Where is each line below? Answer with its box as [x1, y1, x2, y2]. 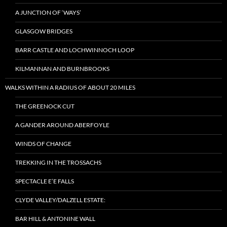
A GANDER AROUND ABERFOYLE [15, 121, 109, 129]
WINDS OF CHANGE [15, 140, 71, 147]
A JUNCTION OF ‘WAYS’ [15, 9, 81, 16]
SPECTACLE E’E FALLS [15, 177, 74, 185]
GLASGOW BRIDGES [15, 27, 72, 35]
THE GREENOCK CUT [15, 102, 74, 110]
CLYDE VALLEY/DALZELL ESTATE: [15, 196, 105, 204]
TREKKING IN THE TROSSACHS [15, 159, 101, 166]
